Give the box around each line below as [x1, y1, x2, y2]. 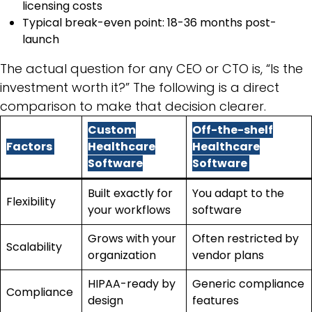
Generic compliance [192, 275, 304, 292]
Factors [6, 138, 54, 155]
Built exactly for [88, 185, 173, 201]
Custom [88, 121, 136, 138]
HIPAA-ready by [88, 275, 175, 292]
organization [88, 247, 159, 263]
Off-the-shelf [192, 121, 273, 138]
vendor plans [192, 247, 267, 263]
